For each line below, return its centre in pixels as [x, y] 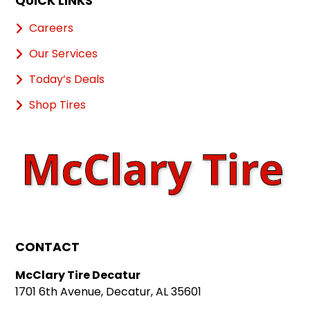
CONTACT [48, 247]
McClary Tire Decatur [78, 275]
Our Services [64, 54]
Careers [52, 28]
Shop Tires [58, 105]
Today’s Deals [67, 79]
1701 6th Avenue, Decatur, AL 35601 [109, 292]
